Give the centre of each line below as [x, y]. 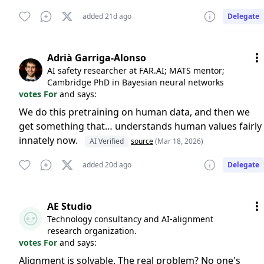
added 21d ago [107, 16]
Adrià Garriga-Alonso [97, 58]
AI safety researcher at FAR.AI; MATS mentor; [136, 70]
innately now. [49, 140]
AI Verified [107, 141]
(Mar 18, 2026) [179, 141]
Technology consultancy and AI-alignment [130, 219]
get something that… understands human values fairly [140, 126]
